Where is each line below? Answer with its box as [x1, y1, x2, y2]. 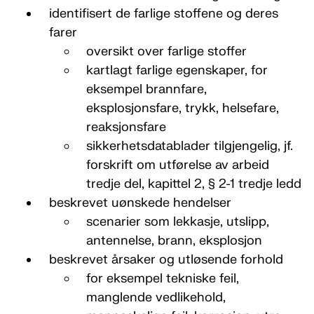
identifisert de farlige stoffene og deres [48, 6, 278, 22]
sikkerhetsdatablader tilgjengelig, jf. [86, 138, 293, 154]
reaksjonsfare [86, 119, 166, 135]
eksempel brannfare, [86, 81, 207, 97]
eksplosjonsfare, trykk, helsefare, [86, 100, 279, 116]
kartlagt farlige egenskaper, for [86, 62, 268, 78]
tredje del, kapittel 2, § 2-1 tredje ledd [86, 176, 301, 192]
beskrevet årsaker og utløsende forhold [48, 252, 283, 268]
